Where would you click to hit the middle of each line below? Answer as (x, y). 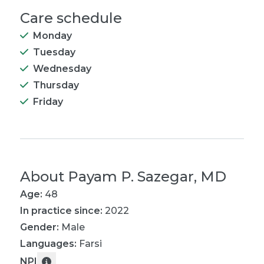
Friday (48, 102)
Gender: (39, 227)
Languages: (49, 244)
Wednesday (62, 69)
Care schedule (71, 18)
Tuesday (54, 52)
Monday (52, 36)
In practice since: (61, 211)
